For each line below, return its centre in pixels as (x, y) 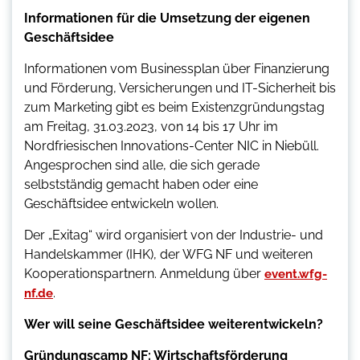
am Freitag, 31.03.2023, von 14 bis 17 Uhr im (151, 127)
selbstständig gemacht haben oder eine (141, 185)
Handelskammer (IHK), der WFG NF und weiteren (168, 255)
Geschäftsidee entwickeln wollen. (121, 204)
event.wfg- (296, 274)
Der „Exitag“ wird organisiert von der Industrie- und (174, 235)
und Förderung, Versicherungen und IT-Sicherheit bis (180, 88)
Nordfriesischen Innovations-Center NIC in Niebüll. (172, 146)
